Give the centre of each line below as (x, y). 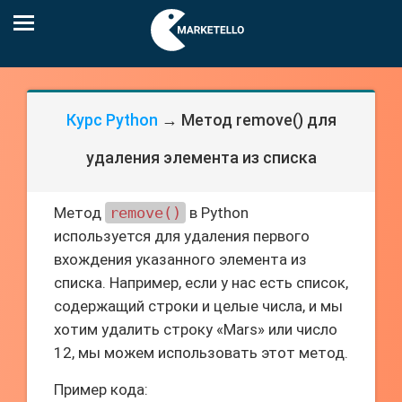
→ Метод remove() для (247, 120)
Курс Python (112, 120)
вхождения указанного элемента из (180, 259)
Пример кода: (101, 389)
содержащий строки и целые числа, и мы (198, 306)
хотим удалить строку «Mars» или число (196, 329)
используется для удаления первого (182, 236)
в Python (217, 213)
